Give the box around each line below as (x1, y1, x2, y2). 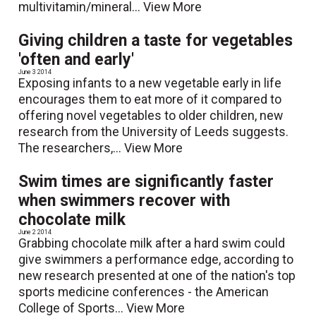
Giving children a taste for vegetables (18, 30, 293, 50)
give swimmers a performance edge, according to (18, 252, 294, 267)
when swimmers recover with (18, 190, 231, 210)
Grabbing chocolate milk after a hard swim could (18, 236, 286, 250)
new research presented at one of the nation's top (18, 268, 296, 283)
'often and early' (18, 49, 135, 69)
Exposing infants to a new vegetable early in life (18, 75, 282, 90)
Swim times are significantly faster (18, 171, 274, 191)
